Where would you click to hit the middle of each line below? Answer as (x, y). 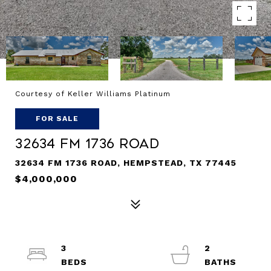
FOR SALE (57, 119)
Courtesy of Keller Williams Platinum (93, 94)
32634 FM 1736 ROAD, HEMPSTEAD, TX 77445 (126, 163)
